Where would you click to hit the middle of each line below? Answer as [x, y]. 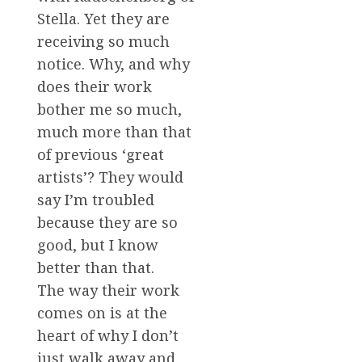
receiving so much [103, 41]
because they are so [107, 222]
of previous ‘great [101, 154]
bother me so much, [109, 109]
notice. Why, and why [114, 63]
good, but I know [98, 244]
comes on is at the [102, 312]
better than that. [96, 267]
